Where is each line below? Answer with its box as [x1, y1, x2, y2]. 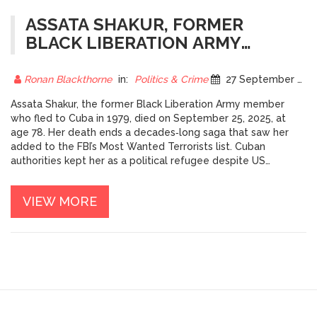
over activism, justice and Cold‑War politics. [11, 183, 219, 195]
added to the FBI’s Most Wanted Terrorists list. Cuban [11, 141, 265, 153]
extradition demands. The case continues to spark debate [11, 169, 289, 181]
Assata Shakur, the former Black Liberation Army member [11, 98, 284, 110]
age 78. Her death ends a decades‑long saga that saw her [11, 127, 289, 139]
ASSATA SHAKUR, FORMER [25, 14, 243, 35]
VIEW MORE [23, 194, 97, 209]
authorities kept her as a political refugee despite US [11, 155, 265, 167]
